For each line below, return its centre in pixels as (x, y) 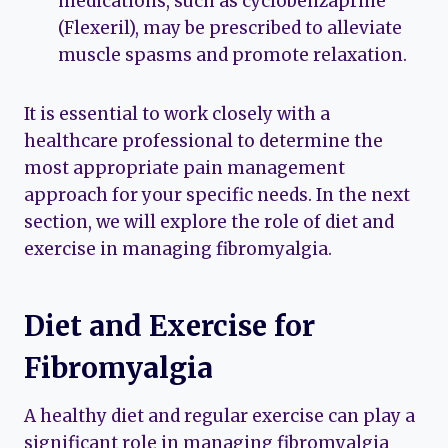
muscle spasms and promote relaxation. (232, 54)
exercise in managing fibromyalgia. (178, 248)
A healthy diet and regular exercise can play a (219, 415)
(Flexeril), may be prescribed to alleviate (230, 27)
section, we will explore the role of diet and (209, 221)
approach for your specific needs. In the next (217, 194)
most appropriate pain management (184, 167)
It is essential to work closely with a (177, 113)
